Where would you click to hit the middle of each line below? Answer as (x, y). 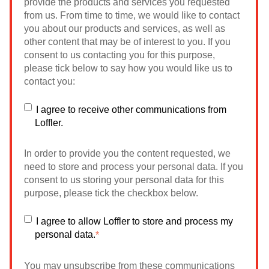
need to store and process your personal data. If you (134, 167)
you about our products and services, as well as (125, 28)
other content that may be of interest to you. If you (128, 41)
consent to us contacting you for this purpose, (120, 55)
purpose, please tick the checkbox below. (111, 193)
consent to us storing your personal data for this (124, 180)
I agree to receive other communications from (131, 110)
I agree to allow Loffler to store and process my (134, 222)
